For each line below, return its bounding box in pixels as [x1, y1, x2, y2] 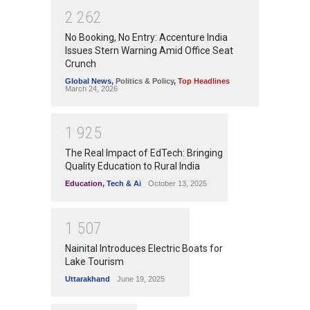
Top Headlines [178, 76, 230, 85]
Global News [65, 76, 111, 85]
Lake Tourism [65, 255, 124, 267]
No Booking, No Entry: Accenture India [65, 31, 228, 43]
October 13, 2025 [148, 179, 207, 188]
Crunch [65, 57, 96, 69]
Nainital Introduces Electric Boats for [65, 242, 223, 254]
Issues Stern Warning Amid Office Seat [65, 44, 233, 56]
